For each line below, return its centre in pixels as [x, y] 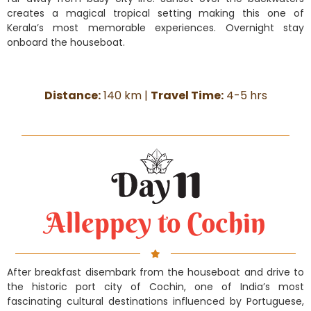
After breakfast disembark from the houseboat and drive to [155, 272]
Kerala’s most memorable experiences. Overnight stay [155, 27]
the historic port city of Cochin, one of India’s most [155, 286]
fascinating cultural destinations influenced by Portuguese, [155, 301]
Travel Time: [187, 95]
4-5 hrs [245, 95]
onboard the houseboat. [66, 42]
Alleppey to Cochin [155, 222]
